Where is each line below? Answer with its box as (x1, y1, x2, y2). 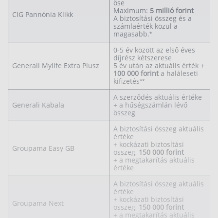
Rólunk (27, 12, 50, 21)
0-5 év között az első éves (113, 45, 195, 55)
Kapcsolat (27, 30, 59, 39)
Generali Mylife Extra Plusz (12, 61, 99, 71)
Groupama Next (12, 199, 64, 208)
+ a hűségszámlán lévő (113, 100, 187, 110)
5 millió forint (150, 6, 194, 16)
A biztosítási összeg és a (113, 14, 192, 23)
